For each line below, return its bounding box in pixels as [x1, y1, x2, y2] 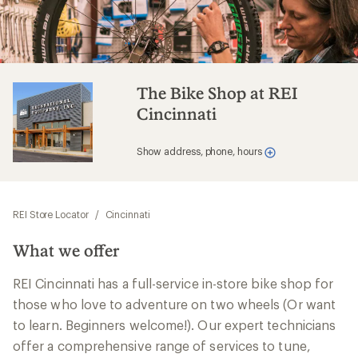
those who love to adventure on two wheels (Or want [13, 296, 336, 312]
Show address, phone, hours [136, 145, 265, 157]
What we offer [13, 241, 119, 260]
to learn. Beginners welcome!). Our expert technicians [13, 317, 336, 332]
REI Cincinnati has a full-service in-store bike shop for [13, 276, 334, 291]
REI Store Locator [13, 209, 89, 220]
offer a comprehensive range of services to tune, [13, 338, 311, 353]
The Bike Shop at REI [136, 83, 297, 102]
